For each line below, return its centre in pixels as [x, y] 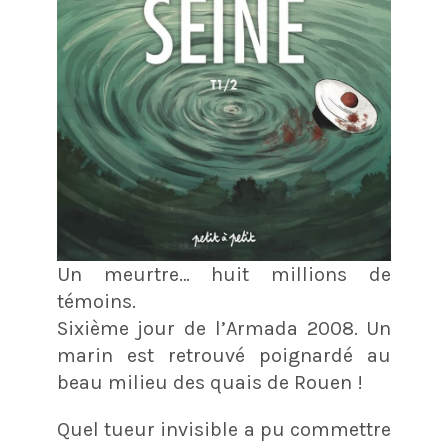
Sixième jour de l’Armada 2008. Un [224, 328]
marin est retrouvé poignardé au [224, 355]
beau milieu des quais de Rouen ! [209, 382]
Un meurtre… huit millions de [224, 274]
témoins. [96, 301]
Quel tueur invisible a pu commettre [224, 429]
